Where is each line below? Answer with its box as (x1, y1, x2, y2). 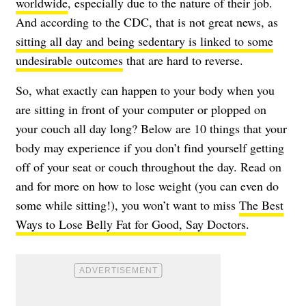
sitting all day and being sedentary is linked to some (16, 32, 273, 49)
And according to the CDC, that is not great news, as (16, 13, 278, 30)
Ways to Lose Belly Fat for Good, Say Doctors (16, 215, 246, 232)
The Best (239, 196, 283, 213)
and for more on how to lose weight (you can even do (16, 177, 279, 194)
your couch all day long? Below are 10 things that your (16, 120, 287, 137)
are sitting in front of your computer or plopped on (16, 100, 266, 117)
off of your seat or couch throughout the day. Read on (16, 158, 281, 175)
